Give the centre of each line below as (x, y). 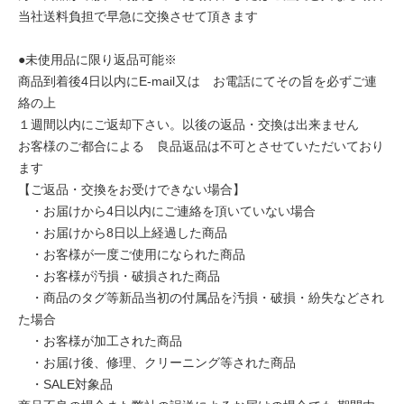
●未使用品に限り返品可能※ (97, 60)
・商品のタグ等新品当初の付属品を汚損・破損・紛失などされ (201, 298)
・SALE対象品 (65, 384)
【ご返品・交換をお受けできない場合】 (132, 189)
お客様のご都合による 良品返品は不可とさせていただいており (201, 146)
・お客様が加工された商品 (100, 341)
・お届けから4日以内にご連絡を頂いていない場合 (167, 211)
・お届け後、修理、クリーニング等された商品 (157, 363)
